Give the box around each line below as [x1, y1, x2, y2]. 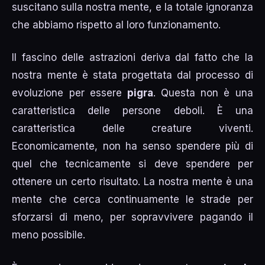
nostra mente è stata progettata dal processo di [12, 69, 253, 82]
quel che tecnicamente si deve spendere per [12, 158, 253, 170]
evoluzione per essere [12, 87, 127, 99]
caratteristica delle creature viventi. [12, 122, 253, 135]
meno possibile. [12, 229, 86, 241]
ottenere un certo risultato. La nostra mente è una [12, 176, 253, 188]
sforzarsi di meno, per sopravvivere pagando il [12, 211, 253, 224]
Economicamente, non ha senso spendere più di [12, 140, 253, 153]
